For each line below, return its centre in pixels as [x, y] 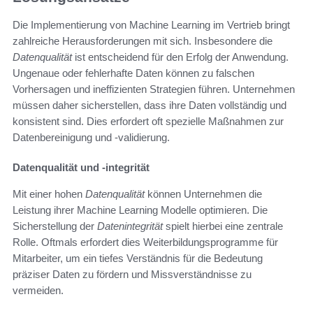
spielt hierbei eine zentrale [223, 226]
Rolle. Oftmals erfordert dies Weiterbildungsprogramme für [145, 242]
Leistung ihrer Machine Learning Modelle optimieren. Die [140, 210]
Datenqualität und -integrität [81, 168]
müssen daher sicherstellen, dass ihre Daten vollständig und [150, 105]
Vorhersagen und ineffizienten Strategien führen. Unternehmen [154, 89]
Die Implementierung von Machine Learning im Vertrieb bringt [151, 25]
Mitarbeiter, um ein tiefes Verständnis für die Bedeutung [138, 259]
